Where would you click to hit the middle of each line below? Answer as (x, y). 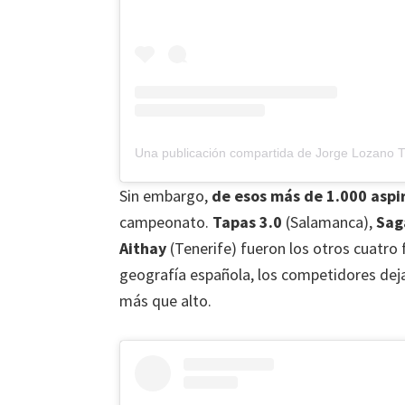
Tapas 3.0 (247, 222)
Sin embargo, (165, 196)
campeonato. (166, 222)
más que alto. (165, 301)
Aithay (143, 249)
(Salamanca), (329, 222)
